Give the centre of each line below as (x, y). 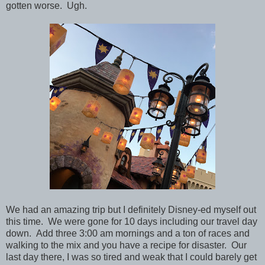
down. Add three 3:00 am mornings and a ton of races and (128, 233)
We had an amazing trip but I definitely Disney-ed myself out (131, 209)
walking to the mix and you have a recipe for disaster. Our (126, 245)
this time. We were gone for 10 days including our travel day (132, 221)
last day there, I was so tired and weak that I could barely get (131, 257)
